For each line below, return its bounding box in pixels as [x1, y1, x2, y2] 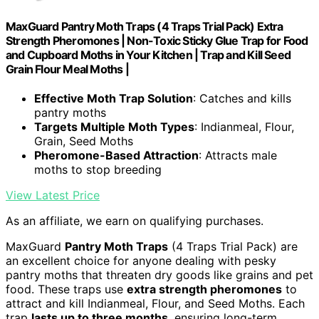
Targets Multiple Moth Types [34, 120, 194, 135]
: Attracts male [199, 148, 277, 163]
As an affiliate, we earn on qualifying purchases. [6, 214, 263, 229]
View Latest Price [6, 188, 100, 203]
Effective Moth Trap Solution [34, 91, 193, 106]
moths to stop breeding [34, 162, 162, 177]
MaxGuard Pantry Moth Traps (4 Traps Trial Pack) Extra [6, 19, 283, 34]
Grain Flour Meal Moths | [6, 62, 129, 77]
